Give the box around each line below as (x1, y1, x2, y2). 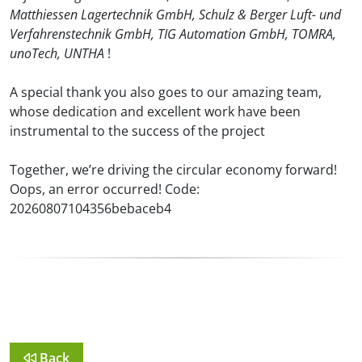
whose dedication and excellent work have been (10, 103, 301, 120)
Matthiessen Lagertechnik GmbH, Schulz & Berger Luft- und (10, 6, 341, 23)
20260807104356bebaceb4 (10, 200, 171, 217)
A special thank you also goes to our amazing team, (10, 83, 322, 101)
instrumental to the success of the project (10, 122, 265, 140)
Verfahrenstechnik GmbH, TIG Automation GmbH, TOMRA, (10, 25, 336, 43)
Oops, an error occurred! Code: (10, 180, 200, 198)
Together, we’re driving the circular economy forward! (10, 161, 337, 179)
